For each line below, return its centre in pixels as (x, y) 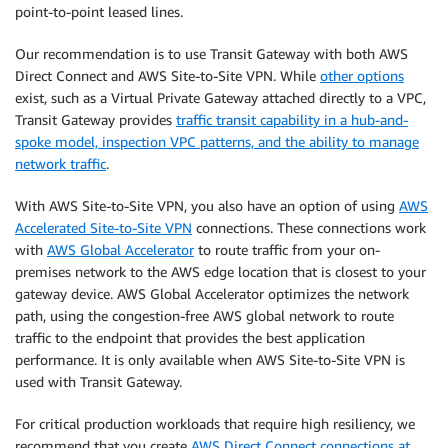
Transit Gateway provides (95, 119)
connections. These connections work (309, 227)
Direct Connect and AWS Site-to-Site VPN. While (167, 75)
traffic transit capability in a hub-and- (292, 119)
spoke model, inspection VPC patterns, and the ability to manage (217, 141)
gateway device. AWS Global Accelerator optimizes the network (212, 293)
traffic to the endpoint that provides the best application (190, 337)
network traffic (60, 163)
